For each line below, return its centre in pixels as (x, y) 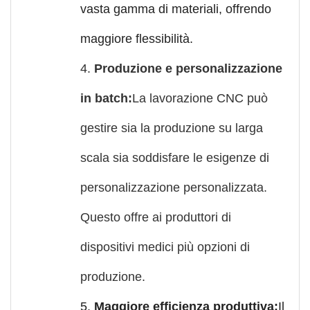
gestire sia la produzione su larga (172, 128)
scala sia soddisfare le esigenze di (175, 157)
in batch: (106, 98)
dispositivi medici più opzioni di (165, 247)
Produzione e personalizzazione (188, 68)
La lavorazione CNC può (200, 98)
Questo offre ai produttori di (156, 217)
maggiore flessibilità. (137, 38)
